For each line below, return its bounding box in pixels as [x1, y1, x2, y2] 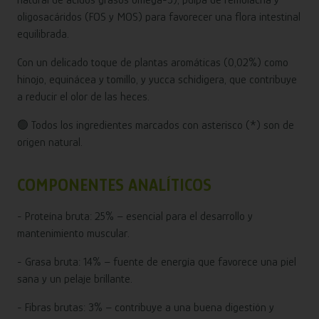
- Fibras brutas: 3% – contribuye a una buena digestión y [17, 301, 274, 315]
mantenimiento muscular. [17, 227, 130, 241]
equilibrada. [17, 28, 69, 41]
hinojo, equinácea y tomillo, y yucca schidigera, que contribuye [17, 73, 297, 87]
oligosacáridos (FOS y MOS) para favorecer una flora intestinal [17, 11, 300, 24]
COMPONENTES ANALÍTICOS [17, 175, 211, 195]
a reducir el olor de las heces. [17, 90, 150, 104]
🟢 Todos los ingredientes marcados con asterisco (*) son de [17, 119, 294, 132]
